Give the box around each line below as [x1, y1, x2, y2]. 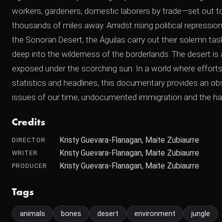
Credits [12, 118, 46, 127]
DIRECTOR [12, 136, 46, 144]
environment [134, 210, 175, 218]
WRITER [12, 149, 38, 157]
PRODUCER [12, 162, 47, 169]
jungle [191, 210, 210, 218]
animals [20, 210, 45, 218]
